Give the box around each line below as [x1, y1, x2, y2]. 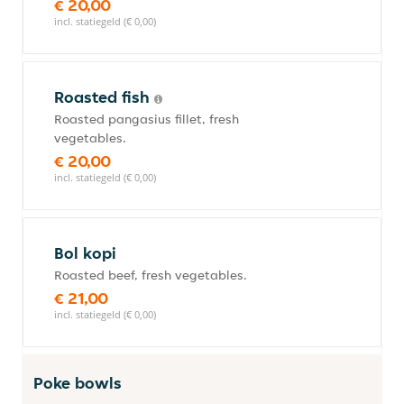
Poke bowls [33, 372, 122, 393]
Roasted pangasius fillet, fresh [54, 111, 239, 127]
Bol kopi [54, 243, 116, 263]
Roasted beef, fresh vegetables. [54, 267, 247, 283]
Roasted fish [54, 87, 154, 107]
